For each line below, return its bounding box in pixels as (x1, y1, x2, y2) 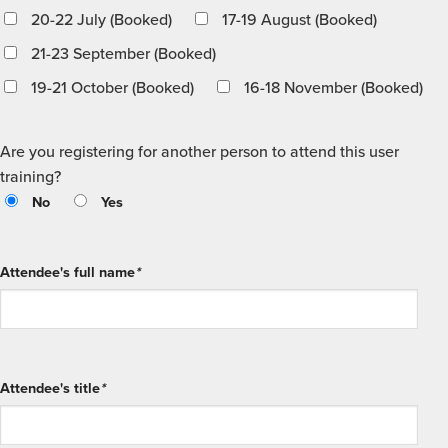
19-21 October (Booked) (31, 76, 194, 99)
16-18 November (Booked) (244, 76, 424, 99)
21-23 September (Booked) (31, 42, 216, 65)
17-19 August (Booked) (222, 8, 378, 31)
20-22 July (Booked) (31, 8, 172, 31)
